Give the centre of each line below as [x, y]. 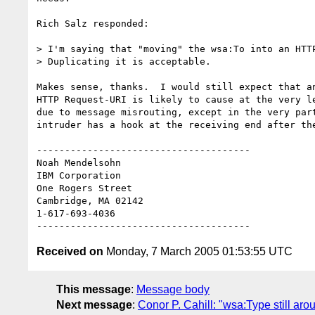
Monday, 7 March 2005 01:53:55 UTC [198, 251]
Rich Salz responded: [93, 23]
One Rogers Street [84, 188]
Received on [70, 251]
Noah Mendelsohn [82, 162]
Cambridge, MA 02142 [90, 200]
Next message [94, 304]
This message [94, 289]
